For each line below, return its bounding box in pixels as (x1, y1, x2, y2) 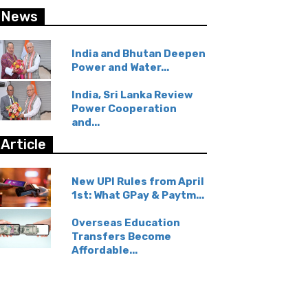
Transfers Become (71, 230, 172, 243)
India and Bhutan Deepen (71, 47, 206, 60)
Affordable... (71, 243, 138, 256)
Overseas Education (71, 216, 181, 229)
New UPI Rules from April (71, 175, 205, 188)
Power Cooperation (71, 102, 177, 115)
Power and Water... (71, 60, 170, 74)
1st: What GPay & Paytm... (71, 188, 205, 201)
